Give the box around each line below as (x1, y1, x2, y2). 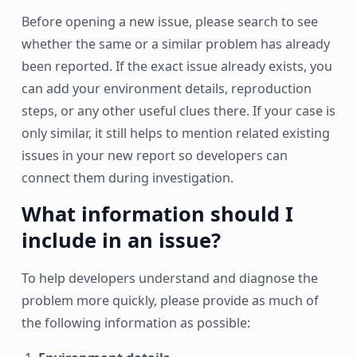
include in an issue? (21, 226, 221, 254)
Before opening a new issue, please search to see (21, 13, 318, 31)
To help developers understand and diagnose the (21, 269, 318, 288)
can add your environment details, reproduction (21, 80, 312, 98)
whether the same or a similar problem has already (21, 35, 330, 53)
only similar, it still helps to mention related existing (21, 124, 330, 143)
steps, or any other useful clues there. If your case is (21, 102, 335, 120)
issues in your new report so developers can (21, 147, 288, 165)
